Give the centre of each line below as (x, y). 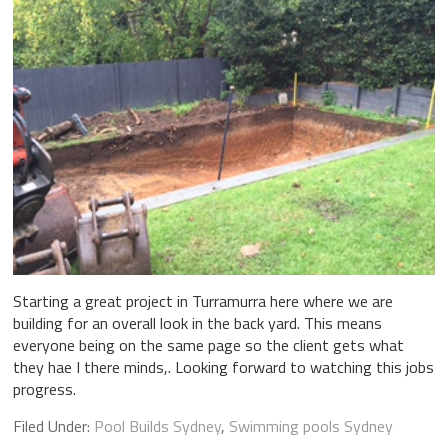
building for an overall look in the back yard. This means (197, 322)
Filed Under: (53, 425)
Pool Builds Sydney (157, 425)
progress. (44, 388)
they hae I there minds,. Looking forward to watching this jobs (223, 366)
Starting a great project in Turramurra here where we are (202, 300)
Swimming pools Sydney (310, 425)
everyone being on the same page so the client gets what (208, 344)
